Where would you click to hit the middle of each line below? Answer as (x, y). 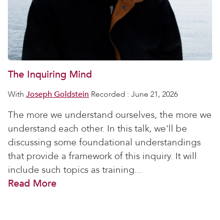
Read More (32, 183)
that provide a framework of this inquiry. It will (102, 156)
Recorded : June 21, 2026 (133, 94)
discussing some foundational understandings (104, 142)
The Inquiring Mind (50, 74)
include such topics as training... (75, 170)
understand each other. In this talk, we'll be (97, 129)
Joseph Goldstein (57, 94)
